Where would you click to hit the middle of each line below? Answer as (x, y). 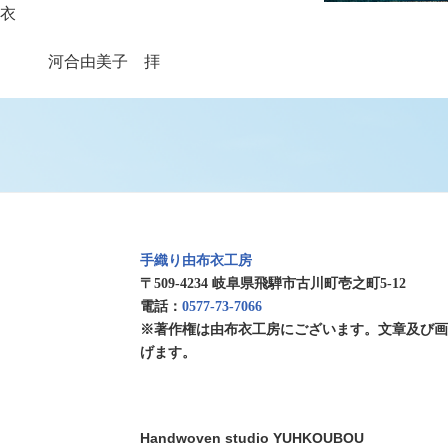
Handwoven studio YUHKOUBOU (252, 437)
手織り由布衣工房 (196, 260)
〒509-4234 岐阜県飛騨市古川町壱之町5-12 (273, 283)
